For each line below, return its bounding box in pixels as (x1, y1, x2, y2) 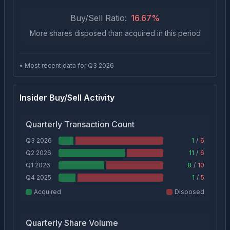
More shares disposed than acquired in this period (29, 29, 201, 37)
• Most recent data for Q (20, 62, 93, 69)
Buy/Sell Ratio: (70, 13, 127, 23)
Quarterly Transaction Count (26, 119, 135, 129)
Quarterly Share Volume (26, 218, 118, 228)
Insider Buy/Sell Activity (20, 92, 114, 103)
